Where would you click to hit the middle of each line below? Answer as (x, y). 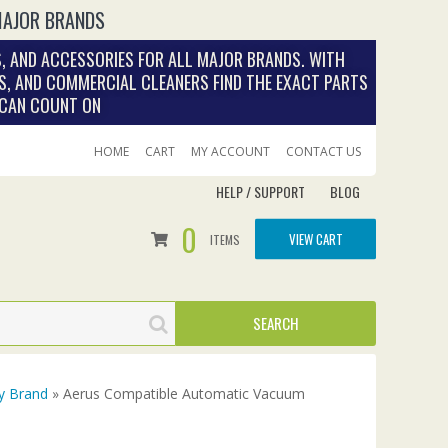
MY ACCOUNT (230, 151)
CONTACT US (323, 151)
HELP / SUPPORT (260, 191)
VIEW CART (315, 238)
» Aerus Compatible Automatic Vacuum (176, 393)
